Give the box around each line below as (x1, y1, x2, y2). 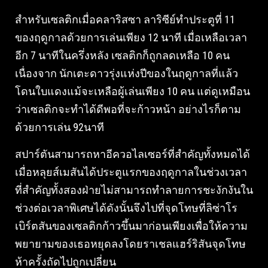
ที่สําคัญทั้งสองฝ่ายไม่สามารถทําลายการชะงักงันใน (15, 183, 253, 196)
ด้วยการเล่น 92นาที (15, 120, 104, 133)
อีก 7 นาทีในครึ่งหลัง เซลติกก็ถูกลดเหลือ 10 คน (15, 48, 230, 62)
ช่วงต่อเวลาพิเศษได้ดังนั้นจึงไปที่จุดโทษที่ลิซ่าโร (15, 201, 237, 214)
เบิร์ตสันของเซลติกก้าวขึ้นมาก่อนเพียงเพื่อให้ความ (15, 219, 248, 232)
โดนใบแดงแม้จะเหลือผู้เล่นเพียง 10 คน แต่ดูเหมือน (15, 84, 250, 98)
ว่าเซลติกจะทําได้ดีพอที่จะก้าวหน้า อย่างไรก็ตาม (15, 102, 241, 115)
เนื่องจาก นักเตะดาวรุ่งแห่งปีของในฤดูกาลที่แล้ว (15, 66, 238, 80)
